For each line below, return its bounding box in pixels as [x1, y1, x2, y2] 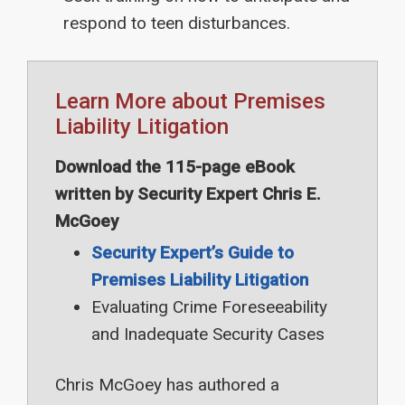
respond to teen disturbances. [63, 12, 290, 33]
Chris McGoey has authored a [55, 373, 279, 395]
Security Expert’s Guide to [91, 241, 294, 263]
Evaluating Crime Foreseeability [91, 296, 327, 317]
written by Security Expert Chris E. [55, 183, 321, 204]
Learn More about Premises [55, 88, 325, 114]
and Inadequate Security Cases [91, 323, 325, 344]
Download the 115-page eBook [55, 155, 295, 177]
